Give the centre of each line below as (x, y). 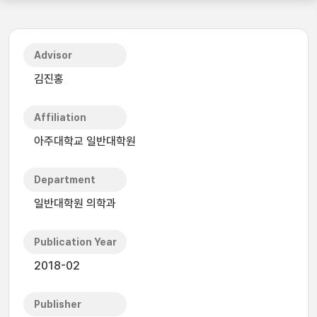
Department (65, 180)
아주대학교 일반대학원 (85, 141)
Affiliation (60, 117)
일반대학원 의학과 (75, 203)
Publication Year (75, 242)
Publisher (58, 304)
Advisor (53, 55)
